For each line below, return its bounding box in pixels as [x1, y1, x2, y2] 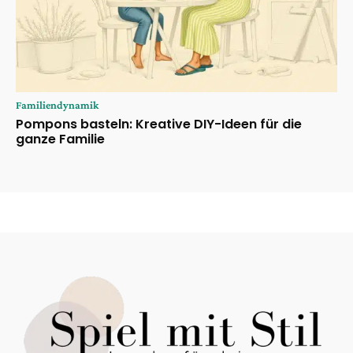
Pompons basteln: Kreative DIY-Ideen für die [16, 115, 302, 134]
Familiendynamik [16, 98, 98, 112]
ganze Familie [16, 130, 105, 149]
